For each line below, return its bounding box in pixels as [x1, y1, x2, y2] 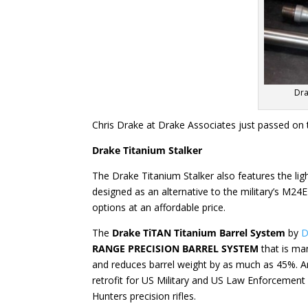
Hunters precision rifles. [92, 289, 197, 303]
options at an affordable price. [92, 201, 226, 214]
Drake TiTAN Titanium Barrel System [112, 226, 286, 240]
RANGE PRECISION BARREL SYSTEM [92, 242, 259, 256]
